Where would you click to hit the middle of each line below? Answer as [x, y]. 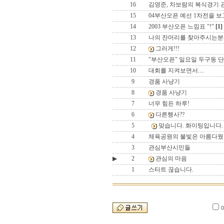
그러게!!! [167, 48]
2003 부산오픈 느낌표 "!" [181, 26]
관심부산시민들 [169, 147]
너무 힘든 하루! [169, 103]
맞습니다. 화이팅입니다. [191, 125]
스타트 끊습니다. [171, 169]
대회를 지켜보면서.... [176, 70]
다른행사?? [170, 114]
